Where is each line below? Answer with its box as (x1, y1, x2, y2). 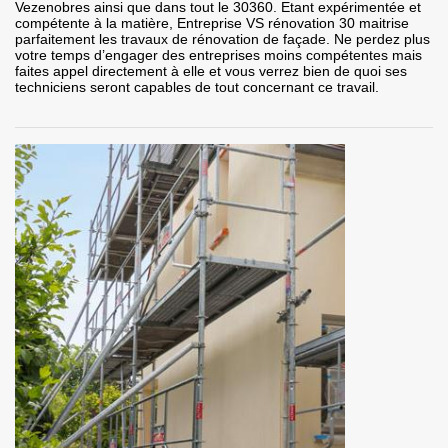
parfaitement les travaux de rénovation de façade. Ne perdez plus (15, 31, 430, 48)
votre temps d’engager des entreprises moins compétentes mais (15, 47, 422, 64)
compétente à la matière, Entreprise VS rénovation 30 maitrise (15, 15, 409, 32)
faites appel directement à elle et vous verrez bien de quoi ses (15, 63, 407, 80)
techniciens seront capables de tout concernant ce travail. (15, 79, 379, 96)
